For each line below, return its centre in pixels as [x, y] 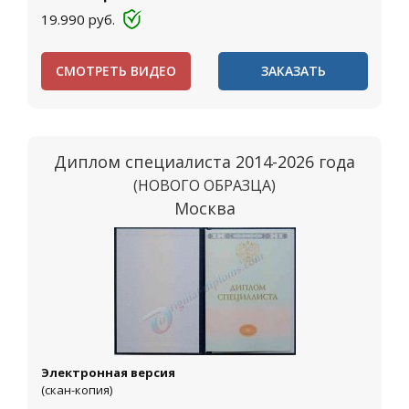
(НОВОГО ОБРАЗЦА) [204, 185]
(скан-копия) [77, 390]
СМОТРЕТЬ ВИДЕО [116, 71]
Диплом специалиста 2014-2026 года [204, 162]
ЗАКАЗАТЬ [293, 71]
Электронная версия [108, 372]
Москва [204, 208]
